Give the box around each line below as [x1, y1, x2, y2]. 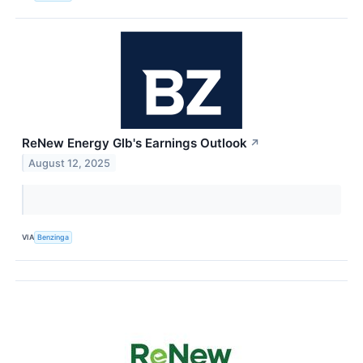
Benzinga [37, 233, 70, 242]
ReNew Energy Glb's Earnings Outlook [22, 135, 247, 151]
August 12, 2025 [28, 156, 111, 169]
